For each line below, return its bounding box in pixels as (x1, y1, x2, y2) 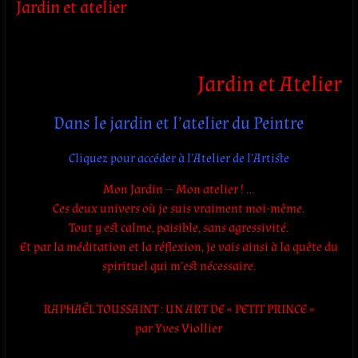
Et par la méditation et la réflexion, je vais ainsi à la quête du (19, 238, 338, 256)
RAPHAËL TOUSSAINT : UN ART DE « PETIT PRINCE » (42, 300, 315, 318)
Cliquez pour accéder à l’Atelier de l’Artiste (68, 149, 289, 167)
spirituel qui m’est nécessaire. (101, 257, 256, 275)
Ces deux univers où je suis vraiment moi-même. (53, 200, 305, 217)
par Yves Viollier (135, 320, 223, 337)
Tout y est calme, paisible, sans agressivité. (69, 219, 289, 237)
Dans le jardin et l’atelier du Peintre (54, 111, 304, 135)
